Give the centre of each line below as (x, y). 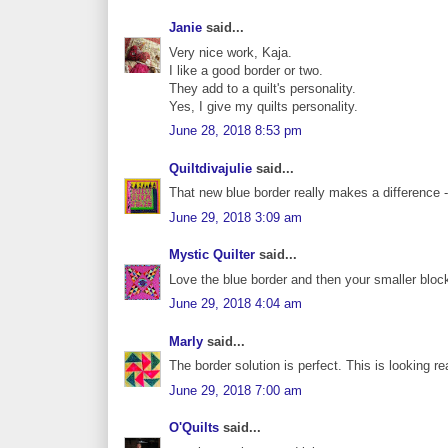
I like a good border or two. (246, 70)
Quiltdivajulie (210, 168)
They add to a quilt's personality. (262, 88)
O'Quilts (194, 428)
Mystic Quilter (212, 255)
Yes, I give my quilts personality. (263, 106)
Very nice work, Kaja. (230, 52)
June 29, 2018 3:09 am (235, 217)
